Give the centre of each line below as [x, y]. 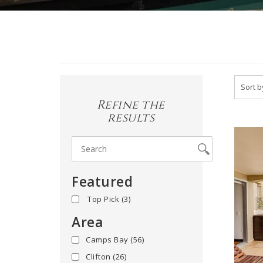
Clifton [99, 257]
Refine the [131, 105]
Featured [102, 182]
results [131, 118]
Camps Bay [108, 240]
